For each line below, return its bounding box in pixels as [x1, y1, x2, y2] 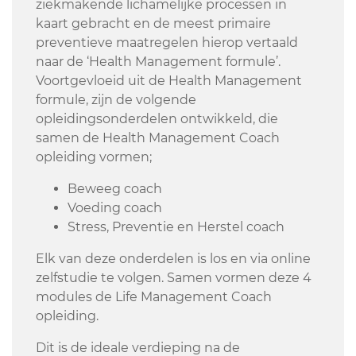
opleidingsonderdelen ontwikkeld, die [36, 111, 278, 127]
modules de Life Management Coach [36, 289, 272, 305]
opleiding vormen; [36, 149, 152, 165]
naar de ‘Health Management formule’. [36, 54, 281, 70]
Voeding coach [68, 200, 162, 216]
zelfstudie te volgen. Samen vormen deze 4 [36, 270, 311, 286]
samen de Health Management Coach [36, 130, 280, 146]
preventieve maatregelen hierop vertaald [36, 35, 298, 51]
